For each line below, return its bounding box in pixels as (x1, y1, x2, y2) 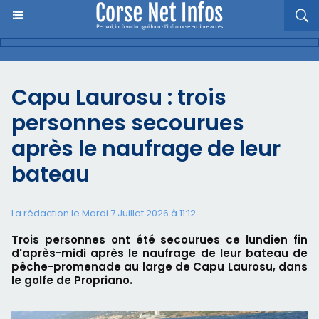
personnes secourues (11, 108, 244, 138)
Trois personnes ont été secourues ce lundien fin (11, 232, 308, 247)
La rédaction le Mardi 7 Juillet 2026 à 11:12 (11, 206, 196, 220)
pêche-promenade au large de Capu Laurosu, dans (11, 259, 308, 274)
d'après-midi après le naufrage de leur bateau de (11, 246, 308, 261)
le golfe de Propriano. (11, 273, 132, 288)
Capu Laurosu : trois (11, 83, 226, 113)
